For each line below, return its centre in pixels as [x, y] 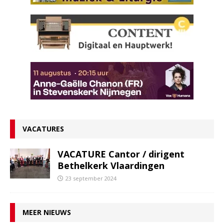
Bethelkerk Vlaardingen [111, 165]
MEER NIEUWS [47, 212]
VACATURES [43, 128]
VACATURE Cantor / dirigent [121, 154]
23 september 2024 [91, 178]
